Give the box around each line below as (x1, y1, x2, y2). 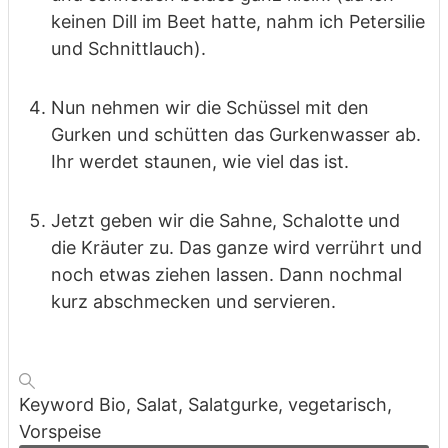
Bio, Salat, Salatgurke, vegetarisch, (99, 393, 392, 415)
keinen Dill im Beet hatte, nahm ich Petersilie (51, 10, 425, 32)
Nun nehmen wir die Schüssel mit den (51, 96, 369, 118)
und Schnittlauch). (51, 37, 206, 59)
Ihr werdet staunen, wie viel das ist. (51, 150, 349, 172)
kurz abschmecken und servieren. (51, 290, 336, 312)
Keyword (19, 393, 99, 415)
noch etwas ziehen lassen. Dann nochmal (51, 263, 402, 285)
